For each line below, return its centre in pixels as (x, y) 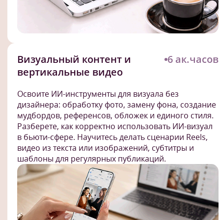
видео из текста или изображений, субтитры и (106, 148)
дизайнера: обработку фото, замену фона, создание (117, 105)
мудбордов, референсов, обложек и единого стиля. (115, 116)
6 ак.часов (193, 59)
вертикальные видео (70, 72)
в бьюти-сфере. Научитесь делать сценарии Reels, (112, 137)
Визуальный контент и (74, 59)
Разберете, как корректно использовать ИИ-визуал (115, 126)
